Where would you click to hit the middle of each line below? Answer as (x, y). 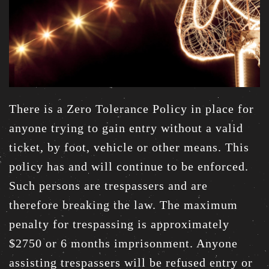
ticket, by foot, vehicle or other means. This (129, 147)
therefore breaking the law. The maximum (123, 204)
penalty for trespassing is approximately (119, 224)
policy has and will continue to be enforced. (129, 166)
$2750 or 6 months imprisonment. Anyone (123, 243)
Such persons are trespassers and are (108, 185)
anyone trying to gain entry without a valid (126, 128)
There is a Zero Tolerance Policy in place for (131, 108)
